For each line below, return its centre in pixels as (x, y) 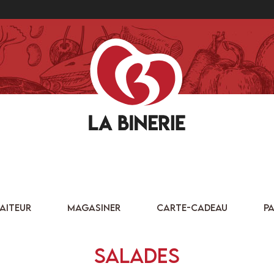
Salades (137, 256)
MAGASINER (94, 208)
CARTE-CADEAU (192, 208)
